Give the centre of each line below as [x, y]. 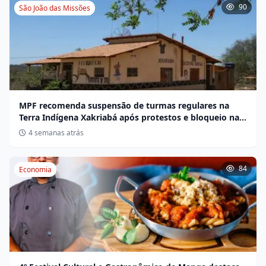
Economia [35, 169]
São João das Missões [55, 8]
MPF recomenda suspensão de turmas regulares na [124, 105]
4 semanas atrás [56, 132]
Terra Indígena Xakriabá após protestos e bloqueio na [129, 117]
